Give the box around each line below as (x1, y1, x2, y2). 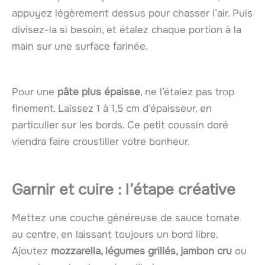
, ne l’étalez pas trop (140, 85, 234, 98)
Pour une (12, 85, 57, 98)
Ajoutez (12, 245, 51, 258)
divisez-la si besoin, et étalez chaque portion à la (12, 23, 241, 36)
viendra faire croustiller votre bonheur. (12, 135, 190, 148)
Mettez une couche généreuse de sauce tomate (12, 212, 240, 225)
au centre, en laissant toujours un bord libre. (12, 228, 218, 241)
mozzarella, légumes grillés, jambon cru (51, 245, 232, 258)
